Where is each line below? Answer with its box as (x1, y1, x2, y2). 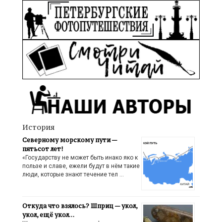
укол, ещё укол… (22, 211, 74, 219)
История (22, 122, 55, 132)
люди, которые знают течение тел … (22, 171, 124, 178)
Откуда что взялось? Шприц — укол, (22, 202, 137, 210)
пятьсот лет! (22, 145, 63, 153)
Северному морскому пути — (22, 136, 117, 144)
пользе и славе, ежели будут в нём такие (22, 163, 140, 170)
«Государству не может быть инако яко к (22, 154, 138, 162)
